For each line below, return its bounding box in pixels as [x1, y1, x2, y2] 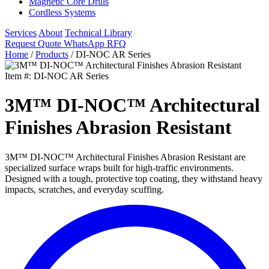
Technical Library [65, 27, 132, 38]
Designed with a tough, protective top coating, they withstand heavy [5, 173, 262, 184]
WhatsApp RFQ [64, 38, 126, 49]
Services [5, 27, 37, 38]
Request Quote [5, 38, 64, 49]
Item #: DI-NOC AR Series [5, 70, 109, 81]
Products [35, 49, 68, 59]
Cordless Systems [29, 7, 95, 17]
